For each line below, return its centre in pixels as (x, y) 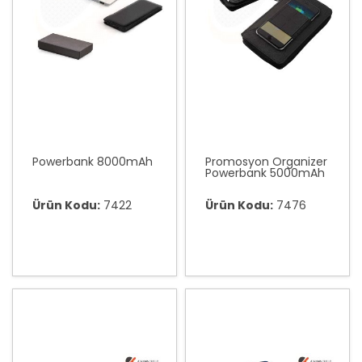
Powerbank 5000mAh (265, 173)
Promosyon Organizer (266, 162)
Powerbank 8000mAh (93, 162)
